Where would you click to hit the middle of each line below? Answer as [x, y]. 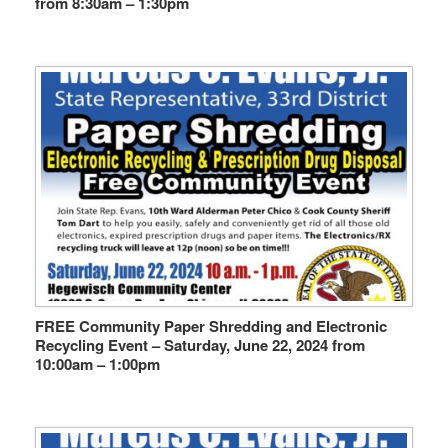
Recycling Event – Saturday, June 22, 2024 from [200, 344]
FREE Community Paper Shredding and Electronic [211, 325]
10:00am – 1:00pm [97, 363]
